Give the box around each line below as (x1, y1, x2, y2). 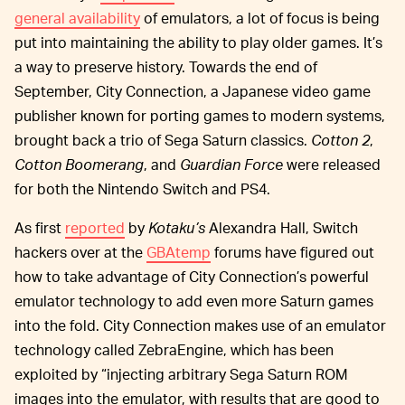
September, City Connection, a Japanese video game (14, 81, 371, 101)
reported (65, 218, 125, 238)
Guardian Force (180, 155, 287, 174)
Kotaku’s (148, 218, 205, 238)
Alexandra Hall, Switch (205, 218, 358, 238)
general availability (14, 8, 140, 28)
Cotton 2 (311, 130, 370, 150)
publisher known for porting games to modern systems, (14, 106, 385, 126)
